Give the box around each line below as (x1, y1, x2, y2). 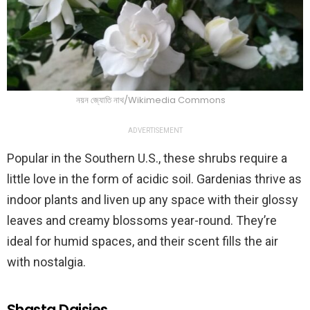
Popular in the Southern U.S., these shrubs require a (7, 151, 287, 166)
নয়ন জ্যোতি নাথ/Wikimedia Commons (75, 93, 228, 107)
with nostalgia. (7, 255, 89, 270)
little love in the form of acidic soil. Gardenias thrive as (7, 172, 302, 187)
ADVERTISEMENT (127, 127, 183, 135)
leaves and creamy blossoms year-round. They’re (7, 213, 277, 228)
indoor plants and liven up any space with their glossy (7, 192, 298, 208)
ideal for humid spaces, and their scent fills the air (7, 234, 278, 249)
